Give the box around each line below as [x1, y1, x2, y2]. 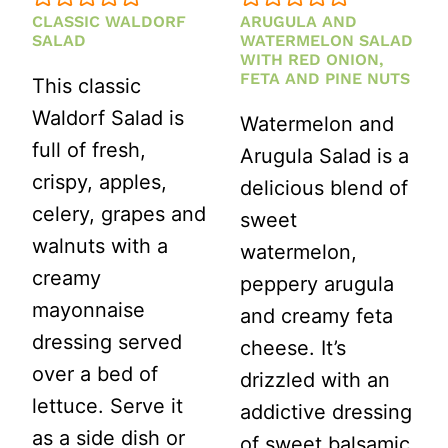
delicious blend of [240, 176, 408, 201]
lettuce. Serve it [32, 394, 183, 419]
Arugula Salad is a [240, 144, 409, 169]
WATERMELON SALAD [240, 31, 413, 51]
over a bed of [32, 362, 158, 387]
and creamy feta [240, 304, 393, 329]
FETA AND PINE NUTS [240, 69, 410, 89]
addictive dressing [240, 400, 412, 425]
